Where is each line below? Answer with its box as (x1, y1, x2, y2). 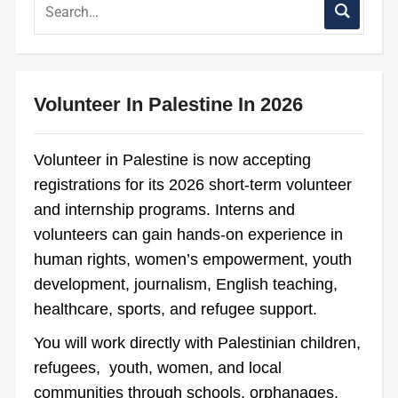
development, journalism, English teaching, (33, 275, 338, 293)
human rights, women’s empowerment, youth (33, 250, 352, 268)
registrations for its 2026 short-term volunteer (33, 175, 352, 194)
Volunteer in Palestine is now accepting (33, 150, 311, 169)
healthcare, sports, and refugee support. (33, 299, 317, 318)
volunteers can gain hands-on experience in (33, 225, 343, 243)
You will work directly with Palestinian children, (33, 333, 361, 352)
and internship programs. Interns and (33, 200, 295, 219)
